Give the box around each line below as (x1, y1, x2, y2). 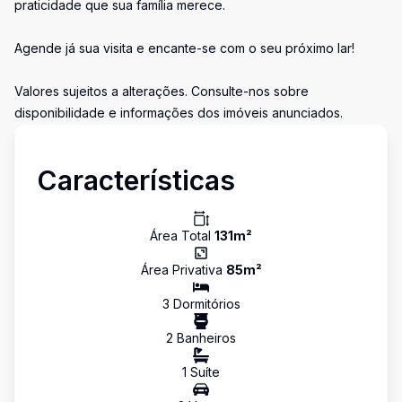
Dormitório (169, 296, 234, 311)
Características (37, 164, 235, 197)
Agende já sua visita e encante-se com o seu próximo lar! (14, 40, 354, 56)
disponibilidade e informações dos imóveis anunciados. (14, 105, 343, 120)
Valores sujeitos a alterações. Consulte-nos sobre (14, 83, 309, 99)
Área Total (150, 228, 214, 243)
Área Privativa (140, 262, 226, 277)
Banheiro (173, 330, 230, 345)
